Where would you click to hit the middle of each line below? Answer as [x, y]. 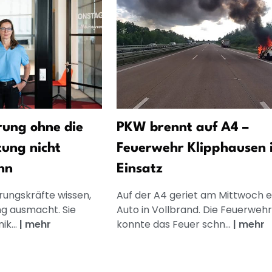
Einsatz [139, 169]
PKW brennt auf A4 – [182, 128]
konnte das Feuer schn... [175, 225]
